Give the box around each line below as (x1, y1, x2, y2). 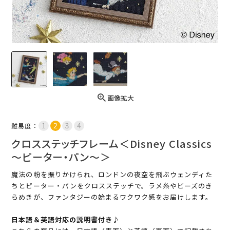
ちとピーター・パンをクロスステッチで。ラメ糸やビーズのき (11, 181, 213, 191)
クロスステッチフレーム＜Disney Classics (11, 136, 213, 151)
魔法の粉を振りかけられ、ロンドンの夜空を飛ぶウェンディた (11, 169, 213, 180)
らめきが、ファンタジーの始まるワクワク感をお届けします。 (11, 192, 213, 202)
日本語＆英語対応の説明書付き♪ (11, 215, 120, 225)
